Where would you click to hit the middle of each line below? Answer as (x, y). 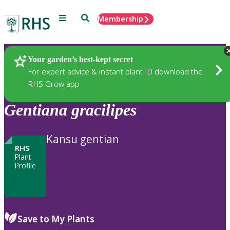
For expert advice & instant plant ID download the (115, 71)
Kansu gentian (83, 139)
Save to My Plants (56, 219)
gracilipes (104, 110)
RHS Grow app (54, 83)
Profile (25, 165)
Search (93, 17)
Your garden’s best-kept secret (80, 59)
